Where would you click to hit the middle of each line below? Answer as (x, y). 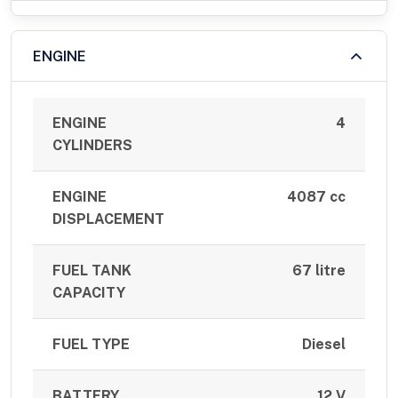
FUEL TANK (92, 271)
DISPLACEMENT (109, 219)
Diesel (323, 345)
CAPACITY (89, 293)
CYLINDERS (93, 146)
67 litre (318, 271)
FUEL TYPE (92, 345)
